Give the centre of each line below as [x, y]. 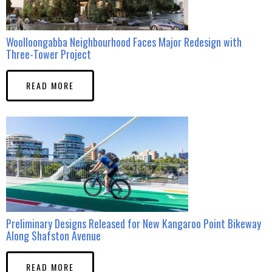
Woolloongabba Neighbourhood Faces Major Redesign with [124, 42]
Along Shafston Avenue [53, 235]
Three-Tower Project [49, 54]
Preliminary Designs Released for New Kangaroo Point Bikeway [134, 223]
